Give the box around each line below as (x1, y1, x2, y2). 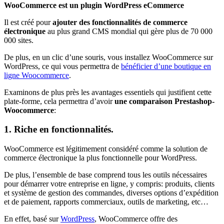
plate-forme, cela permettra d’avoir (4, 96, 112, 105)
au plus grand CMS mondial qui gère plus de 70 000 (45, 26, 212, 35)
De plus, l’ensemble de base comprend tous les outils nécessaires (4, 170, 207, 179)
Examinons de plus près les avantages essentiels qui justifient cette (4, 87, 211, 96)
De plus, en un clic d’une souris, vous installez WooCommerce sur (4, 52, 213, 61)
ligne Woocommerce (4, 70, 69, 79)
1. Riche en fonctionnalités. (4, 124, 113, 135)
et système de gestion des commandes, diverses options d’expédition (4, 188, 218, 197)
